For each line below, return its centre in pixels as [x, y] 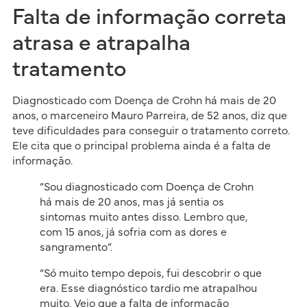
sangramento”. [76, 248]
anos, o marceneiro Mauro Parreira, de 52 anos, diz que [149, 116]
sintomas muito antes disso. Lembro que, [143, 218]
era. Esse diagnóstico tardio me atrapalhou [148, 289]
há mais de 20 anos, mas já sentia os [132, 202]
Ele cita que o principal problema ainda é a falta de [141, 146]
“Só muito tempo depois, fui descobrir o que [150, 274]
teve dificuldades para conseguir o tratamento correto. [151, 131]
